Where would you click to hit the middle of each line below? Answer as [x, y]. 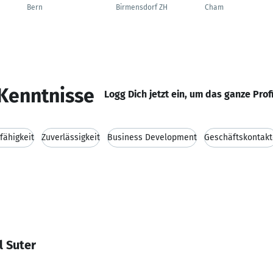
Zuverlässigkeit [71, 137]
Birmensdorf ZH [142, 7]
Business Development [152, 137]
